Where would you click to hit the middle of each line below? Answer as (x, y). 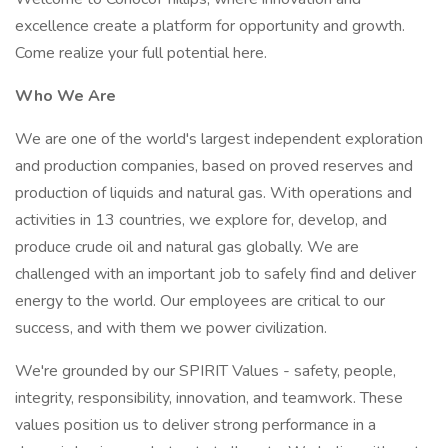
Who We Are (65, 96)
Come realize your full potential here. (141, 53)
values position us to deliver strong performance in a (195, 425)
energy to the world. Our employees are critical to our (200, 301)
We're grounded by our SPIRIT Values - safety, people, (205, 371)
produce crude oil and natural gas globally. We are (187, 247)
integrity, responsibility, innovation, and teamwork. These (209, 398)
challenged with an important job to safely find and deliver (215, 274)
